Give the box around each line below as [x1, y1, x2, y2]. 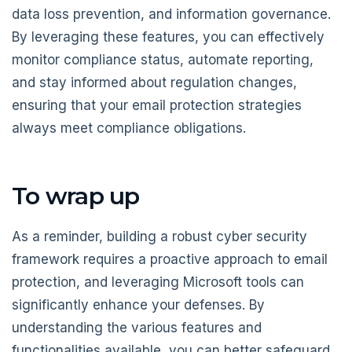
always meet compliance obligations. [12, 119, 246, 136]
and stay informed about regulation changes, [12, 74, 297, 90]
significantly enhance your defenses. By [12, 297, 265, 313]
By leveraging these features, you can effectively [12, 28, 324, 45]
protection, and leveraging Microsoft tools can [12, 274, 304, 291]
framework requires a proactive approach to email [12, 251, 328, 268]
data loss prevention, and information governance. [12, 5, 331, 22]
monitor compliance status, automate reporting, [12, 51, 313, 68]
